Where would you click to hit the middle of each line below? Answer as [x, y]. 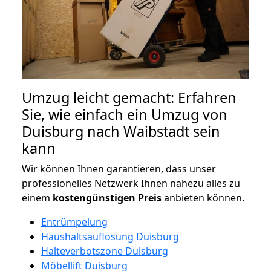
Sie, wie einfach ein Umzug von [125, 114]
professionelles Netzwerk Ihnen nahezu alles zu [131, 183]
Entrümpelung [74, 222]
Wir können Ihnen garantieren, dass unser [119, 168]
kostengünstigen [94, 198]
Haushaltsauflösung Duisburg [110, 236]
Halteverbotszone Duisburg [105, 251]
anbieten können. [203, 198]
